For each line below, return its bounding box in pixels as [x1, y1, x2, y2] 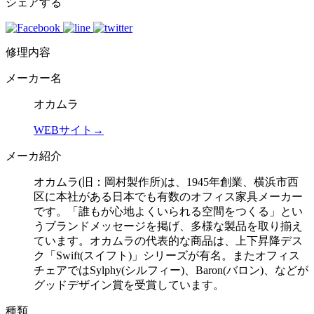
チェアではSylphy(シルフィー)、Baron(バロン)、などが [34, 264, 308, 277]
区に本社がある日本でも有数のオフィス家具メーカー [34, 191, 303, 203]
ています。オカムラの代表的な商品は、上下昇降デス [34, 235, 303, 247]
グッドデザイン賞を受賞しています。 [34, 279, 224, 292]
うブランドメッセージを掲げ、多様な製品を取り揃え [34, 220, 303, 233]
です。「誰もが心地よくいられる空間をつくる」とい [34, 205, 303, 218]
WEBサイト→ [34, 124, 104, 137]
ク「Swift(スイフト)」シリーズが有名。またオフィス [34, 250, 300, 262]
